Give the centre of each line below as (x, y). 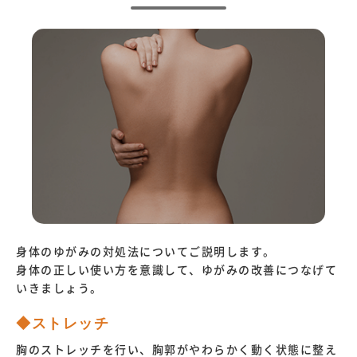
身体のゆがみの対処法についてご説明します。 (146, 252)
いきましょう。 (59, 289)
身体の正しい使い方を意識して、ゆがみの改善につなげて (177, 271)
